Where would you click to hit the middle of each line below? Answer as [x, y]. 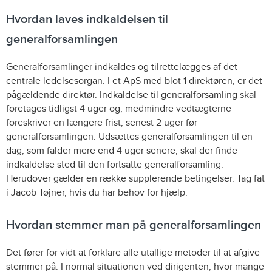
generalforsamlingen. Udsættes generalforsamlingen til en [129, 137]
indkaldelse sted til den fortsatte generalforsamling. [115, 165]
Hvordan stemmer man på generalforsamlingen [134, 225]
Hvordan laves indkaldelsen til [87, 19]
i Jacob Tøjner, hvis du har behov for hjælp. [97, 192]
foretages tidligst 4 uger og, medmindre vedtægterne [119, 109]
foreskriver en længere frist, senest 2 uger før [102, 123]
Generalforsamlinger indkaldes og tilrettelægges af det [122, 67]
